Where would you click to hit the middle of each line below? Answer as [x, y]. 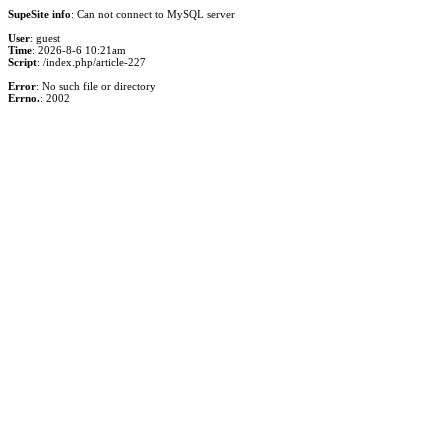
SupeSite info [39, 14]
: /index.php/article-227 [91, 62]
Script [22, 62]
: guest [45, 38]
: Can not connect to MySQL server [153, 14]
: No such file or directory [96, 86]
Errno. [24, 98]
